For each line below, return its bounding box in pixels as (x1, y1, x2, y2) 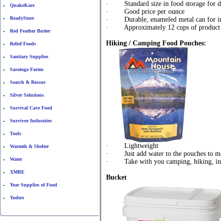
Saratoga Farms (10, 67, 43, 72)
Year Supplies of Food (10, 182, 57, 187)
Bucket (106, 174, 127, 181)
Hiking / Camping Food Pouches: (106, 39, 206, 47)
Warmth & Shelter (10, 144, 49, 149)
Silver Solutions (10, 92, 44, 98)
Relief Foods (10, 41, 36, 46)
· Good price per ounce (106, 8, 184, 15)
